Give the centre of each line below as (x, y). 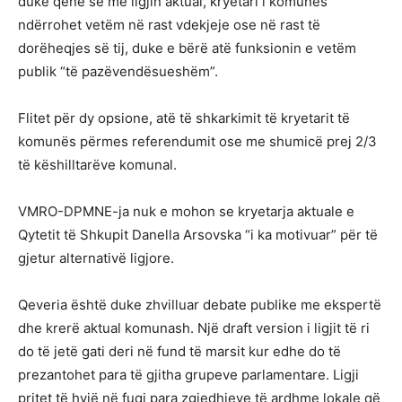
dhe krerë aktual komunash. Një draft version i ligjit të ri (194, 328)
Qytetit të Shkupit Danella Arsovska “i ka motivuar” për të (198, 234)
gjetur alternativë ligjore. (96, 258)
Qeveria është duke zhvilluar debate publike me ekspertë (200, 304)
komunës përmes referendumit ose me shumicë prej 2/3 (197, 141)
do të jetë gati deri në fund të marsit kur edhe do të (179, 351)
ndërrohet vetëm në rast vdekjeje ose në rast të (169, 24)
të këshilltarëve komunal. (97, 164)
